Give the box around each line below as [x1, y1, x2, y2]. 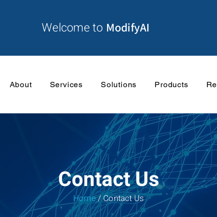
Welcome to [42, 19, 106, 36]
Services [49, 79, 83, 89]
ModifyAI [106, 19, 150, 35]
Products [155, 79, 188, 89]
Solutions [100, 79, 137, 89]
